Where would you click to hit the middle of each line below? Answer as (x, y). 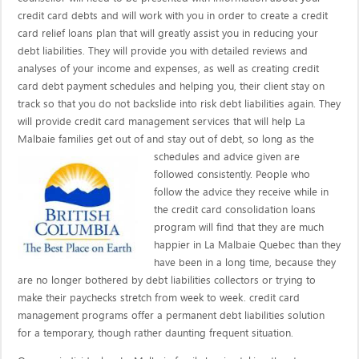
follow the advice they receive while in (242, 192)
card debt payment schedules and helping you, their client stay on (171, 86)
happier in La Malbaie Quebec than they (248, 245)
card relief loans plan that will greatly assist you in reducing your (168, 33)
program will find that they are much (239, 227)
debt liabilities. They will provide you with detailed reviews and (163, 51)
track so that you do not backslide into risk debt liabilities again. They (179, 104)
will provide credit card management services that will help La (162, 121)
